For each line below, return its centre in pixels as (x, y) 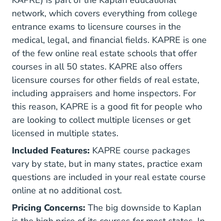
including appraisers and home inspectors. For (104, 93)
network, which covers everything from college (105, 13)
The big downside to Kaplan (143, 207)
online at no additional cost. (67, 190)
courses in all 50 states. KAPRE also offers (97, 66)
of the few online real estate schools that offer (104, 53)
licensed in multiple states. (65, 133)
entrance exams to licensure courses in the (96, 26)
